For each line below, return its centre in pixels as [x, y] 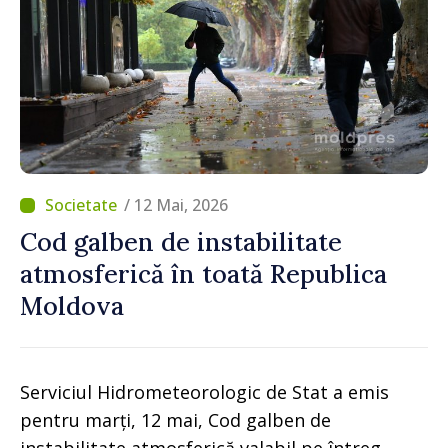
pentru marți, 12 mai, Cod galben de [175, 420]
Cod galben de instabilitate [181, 242]
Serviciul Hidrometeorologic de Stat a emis [204, 392]
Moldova [72, 306]
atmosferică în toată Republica [203, 274]
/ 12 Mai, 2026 [176, 205]
